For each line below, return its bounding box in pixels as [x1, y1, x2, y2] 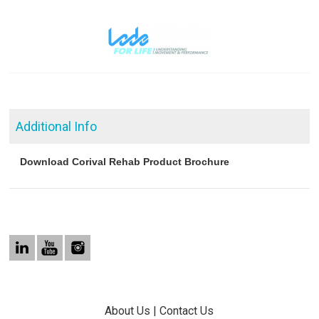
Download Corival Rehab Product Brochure [20, 155, 230, 167]
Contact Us [159, 303, 214, 318]
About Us [105, 303, 151, 318]
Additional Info [16, 118, 98, 134]
